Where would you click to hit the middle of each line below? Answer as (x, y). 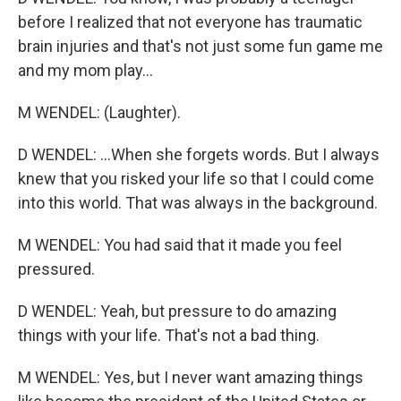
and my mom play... (85, 70)
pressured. (56, 269)
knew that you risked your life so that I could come (196, 179)
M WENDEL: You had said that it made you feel (180, 245)
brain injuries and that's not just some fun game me (200, 46)
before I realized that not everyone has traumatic (190, 22)
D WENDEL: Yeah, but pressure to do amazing (177, 311)
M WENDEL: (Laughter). (99, 112)
